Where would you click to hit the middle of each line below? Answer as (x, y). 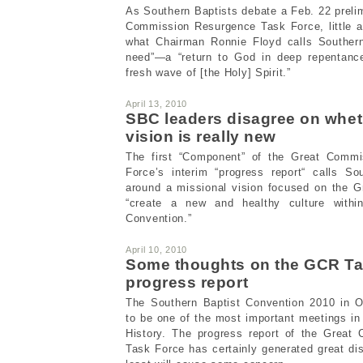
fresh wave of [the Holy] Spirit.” (208, 72)
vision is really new (201, 136)
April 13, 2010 (157, 103)
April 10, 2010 (157, 249)
